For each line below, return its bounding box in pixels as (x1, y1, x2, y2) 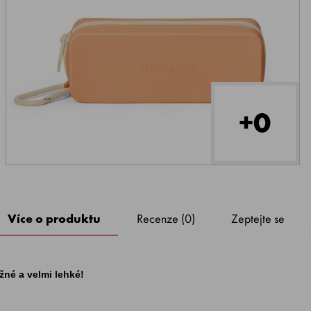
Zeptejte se (231, 210, 285, 226)
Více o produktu (8, 210, 101, 226)
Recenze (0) (137, 210, 196, 226)
